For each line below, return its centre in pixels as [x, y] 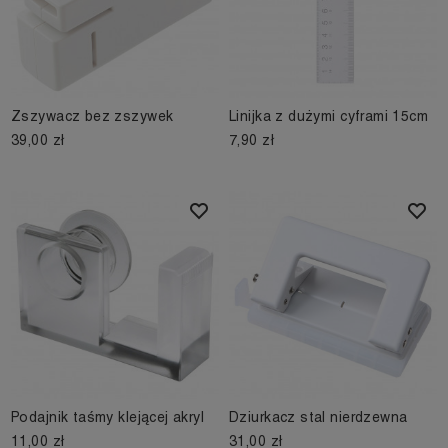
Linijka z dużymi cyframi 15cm [329, 116]
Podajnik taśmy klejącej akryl [108, 417]
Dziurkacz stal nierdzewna [318, 417]
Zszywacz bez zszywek [92, 116]
